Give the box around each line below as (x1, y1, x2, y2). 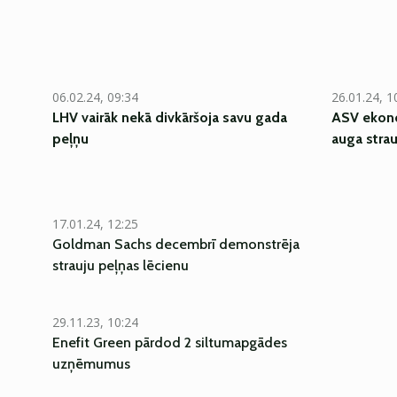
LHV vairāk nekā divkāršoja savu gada (52, 109, 287, 126)
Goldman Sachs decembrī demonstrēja (52, 236, 300, 253)
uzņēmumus (52, 355, 130, 372)
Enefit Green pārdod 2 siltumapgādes (52, 334, 287, 351)
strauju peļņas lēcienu (52, 257, 189, 274)
